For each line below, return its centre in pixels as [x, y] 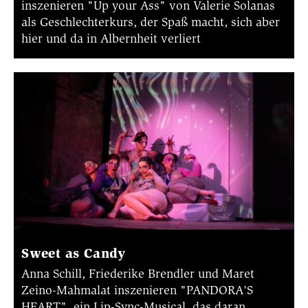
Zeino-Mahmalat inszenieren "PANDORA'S [137, 290]
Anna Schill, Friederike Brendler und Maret [138, 273]
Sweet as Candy [74, 253]
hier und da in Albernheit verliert [111, 38]
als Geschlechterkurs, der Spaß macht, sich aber [151, 22]
